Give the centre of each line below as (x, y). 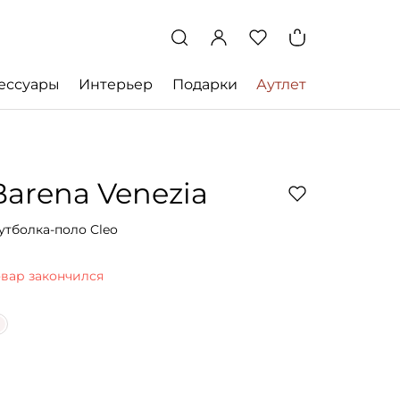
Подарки (204, 84)
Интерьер (116, 84)
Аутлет (281, 84)
